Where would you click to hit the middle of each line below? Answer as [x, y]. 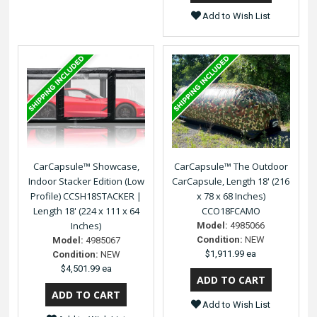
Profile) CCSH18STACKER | [86, 196]
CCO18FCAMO [231, 211]
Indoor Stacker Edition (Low [86, 181]
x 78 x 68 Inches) [231, 196]
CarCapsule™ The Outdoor [231, 167]
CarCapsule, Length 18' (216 [231, 181]
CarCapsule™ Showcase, [86, 167]
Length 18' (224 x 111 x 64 [86, 211]
